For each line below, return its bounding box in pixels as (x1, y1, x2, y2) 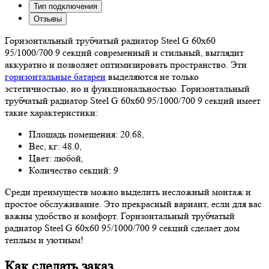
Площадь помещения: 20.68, (29, 128, 144, 140)
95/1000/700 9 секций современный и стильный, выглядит (5, 46, 244, 58)
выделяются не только (106, 70, 199, 82)
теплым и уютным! (5, 234, 83, 246)
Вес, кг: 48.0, (29, 140, 82, 152)
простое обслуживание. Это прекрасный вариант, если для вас (5, 198, 262, 210)
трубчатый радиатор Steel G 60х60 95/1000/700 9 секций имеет (5, 94, 261, 106)
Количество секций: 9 (29, 164, 118, 176)
